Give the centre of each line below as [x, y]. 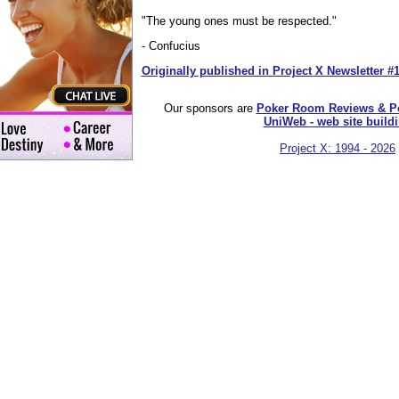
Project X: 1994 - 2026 [338, 149]
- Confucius [171, 45]
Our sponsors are [210, 109]
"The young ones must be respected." [239, 20]
